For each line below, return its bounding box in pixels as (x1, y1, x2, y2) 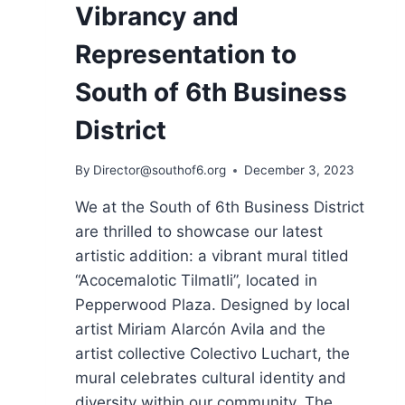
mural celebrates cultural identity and (75, 369, 346, 388)
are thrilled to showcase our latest (75, 222, 323, 241)
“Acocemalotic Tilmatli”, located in (75, 271, 317, 290)
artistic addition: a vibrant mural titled (75, 247, 349, 266)
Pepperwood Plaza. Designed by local (75, 296, 350, 315)
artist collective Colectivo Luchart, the (75, 344, 350, 363)
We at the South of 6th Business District (75, 198, 364, 217)
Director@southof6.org (93, 163, 227, 178)
